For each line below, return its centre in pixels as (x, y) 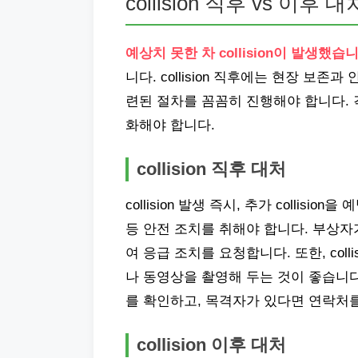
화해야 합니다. (170, 125)
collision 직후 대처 (211, 169)
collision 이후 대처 (211, 345)
